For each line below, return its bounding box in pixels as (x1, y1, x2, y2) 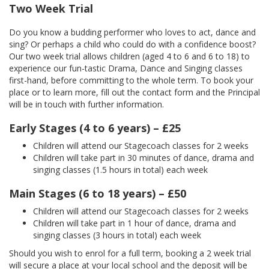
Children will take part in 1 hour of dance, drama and (33, 217, 236, 229)
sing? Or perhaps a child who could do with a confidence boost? (9, 38, 256, 50)
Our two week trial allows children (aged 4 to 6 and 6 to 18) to (9, 50, 250, 62)
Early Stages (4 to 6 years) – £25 (9, 121, 181, 136)
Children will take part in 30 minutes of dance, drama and (33, 152, 254, 164)
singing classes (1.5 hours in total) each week (33, 164, 208, 176)
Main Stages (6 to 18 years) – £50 (9, 186, 186, 201)
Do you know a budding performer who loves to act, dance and (9, 26, 256, 38)
